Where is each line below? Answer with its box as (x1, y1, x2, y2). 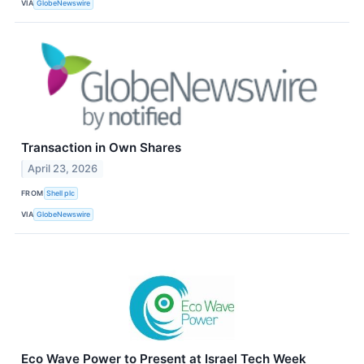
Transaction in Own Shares (21, 140, 181, 156)
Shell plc (46, 188, 76, 197)
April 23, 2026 (28, 162, 98, 175)
